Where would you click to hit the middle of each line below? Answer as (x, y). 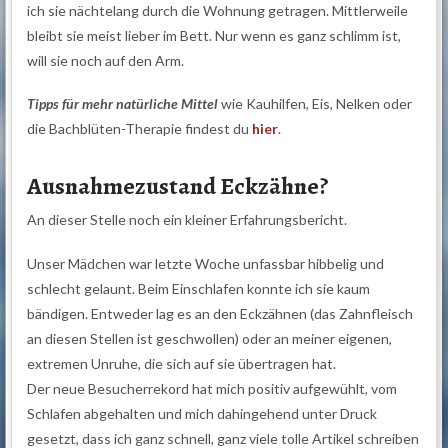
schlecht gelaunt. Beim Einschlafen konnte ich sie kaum (199, 288)
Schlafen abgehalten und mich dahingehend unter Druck (202, 413)
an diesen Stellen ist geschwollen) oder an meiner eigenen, (210, 338)
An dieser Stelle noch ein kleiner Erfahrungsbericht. (187, 220)
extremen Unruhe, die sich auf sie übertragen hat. (182, 363)
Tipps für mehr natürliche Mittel (123, 104)
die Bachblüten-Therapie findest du (140, 129)
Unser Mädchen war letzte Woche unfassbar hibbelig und (206, 263)
